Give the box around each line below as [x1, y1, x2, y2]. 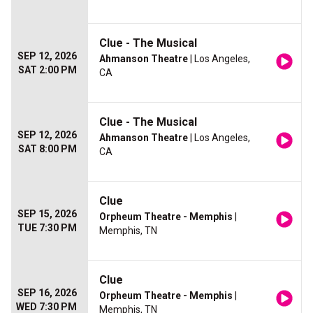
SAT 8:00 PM [18, 143, 77, 155]
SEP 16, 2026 [17, 287, 77, 299]
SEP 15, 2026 [17, 208, 77, 220]
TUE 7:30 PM [17, 222, 77, 234]
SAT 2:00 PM [18, 64, 77, 76]
